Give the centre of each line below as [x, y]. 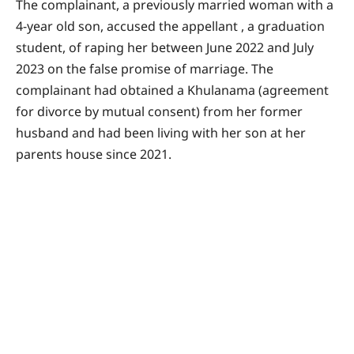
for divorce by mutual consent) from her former [159, 111]
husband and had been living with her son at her [161, 132]
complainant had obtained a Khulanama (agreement [172, 90]
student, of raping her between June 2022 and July [165, 47]
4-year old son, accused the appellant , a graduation [170, 26]
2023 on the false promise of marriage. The [145, 68]
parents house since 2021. [94, 154]
